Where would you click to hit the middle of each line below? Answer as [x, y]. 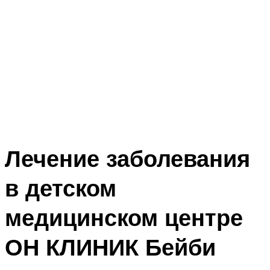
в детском [61, 188]
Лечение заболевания [127, 159]
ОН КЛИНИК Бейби [110, 247]
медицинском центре [124, 218]
